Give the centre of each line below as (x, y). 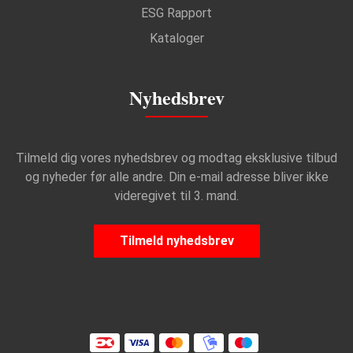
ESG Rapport (176, 13)
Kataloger (176, 39)
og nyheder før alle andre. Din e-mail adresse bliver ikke (176, 177)
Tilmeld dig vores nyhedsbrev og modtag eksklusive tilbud (176, 158)
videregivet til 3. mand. (176, 196)
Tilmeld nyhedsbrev (176, 241)
